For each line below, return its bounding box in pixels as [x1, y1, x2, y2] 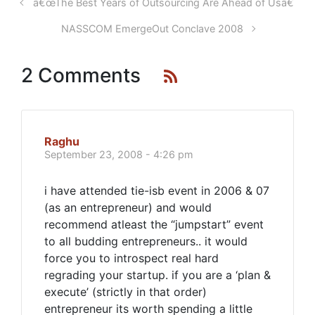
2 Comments [21, 63, 141, 87]
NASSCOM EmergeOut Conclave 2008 [60, 22, 243, 34]
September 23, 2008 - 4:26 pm [44, 148, 193, 160]
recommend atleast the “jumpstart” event [44, 217, 264, 231]
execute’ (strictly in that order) [44, 285, 207, 299]
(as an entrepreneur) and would [44, 200, 212, 214]
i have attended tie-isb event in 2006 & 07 [44, 184, 269, 198]
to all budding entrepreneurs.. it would [44, 234, 247, 248]
